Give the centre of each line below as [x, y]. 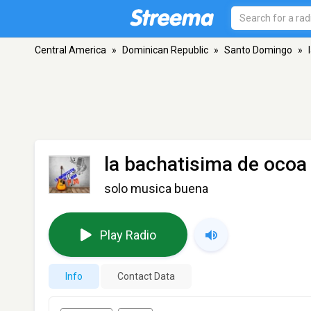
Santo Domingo [258, 50]
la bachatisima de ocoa [205, 164]
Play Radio [128, 235]
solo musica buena [156, 188]
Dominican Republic [165, 50]
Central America [70, 50]
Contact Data [146, 276]
